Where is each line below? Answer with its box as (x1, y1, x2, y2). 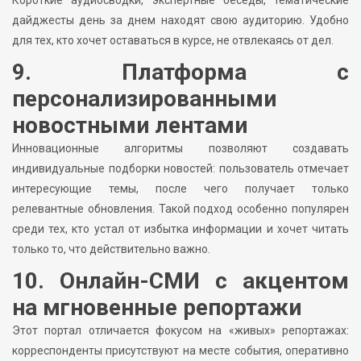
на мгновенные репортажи (12, 294, 301, 322)
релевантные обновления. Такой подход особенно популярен (12, 202, 349, 216)
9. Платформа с (12, 59, 349, 86)
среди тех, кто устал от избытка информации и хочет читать (12, 222, 349, 236)
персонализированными (12, 85, 276, 113)
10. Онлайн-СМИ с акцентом (12, 268, 349, 295)
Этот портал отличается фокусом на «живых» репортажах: (12, 324, 349, 338)
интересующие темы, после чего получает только (12, 182, 349, 196)
